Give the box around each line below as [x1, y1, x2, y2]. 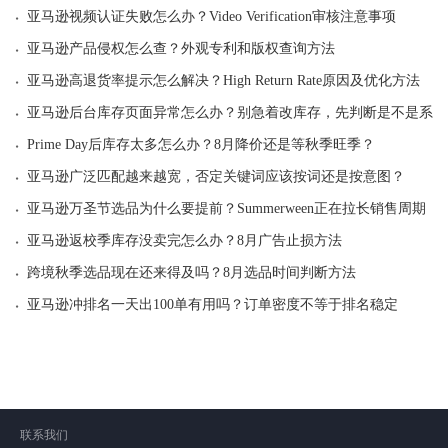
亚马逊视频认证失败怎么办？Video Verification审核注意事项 [27, 9, 396, 25]
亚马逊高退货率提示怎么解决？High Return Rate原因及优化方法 [27, 73, 420, 89]
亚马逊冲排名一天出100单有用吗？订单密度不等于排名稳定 [27, 297, 398, 313]
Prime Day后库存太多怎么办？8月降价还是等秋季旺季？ [27, 137, 375, 153]
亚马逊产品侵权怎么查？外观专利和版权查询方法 [27, 41, 335, 57]
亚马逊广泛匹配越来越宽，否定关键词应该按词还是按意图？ [27, 169, 405, 185]
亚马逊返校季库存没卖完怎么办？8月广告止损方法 [27, 233, 342, 249]
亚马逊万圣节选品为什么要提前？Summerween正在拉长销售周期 [27, 201, 426, 217]
